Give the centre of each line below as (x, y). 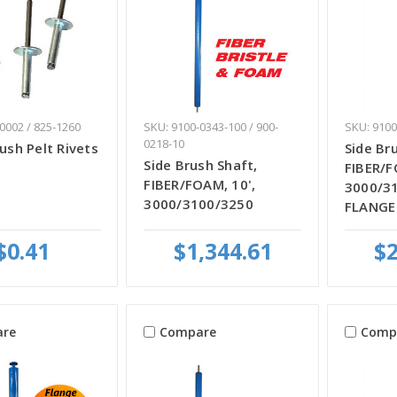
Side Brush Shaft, (201, 165)
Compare (188, 331)
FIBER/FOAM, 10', (200, 185)
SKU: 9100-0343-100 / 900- (211, 127)
